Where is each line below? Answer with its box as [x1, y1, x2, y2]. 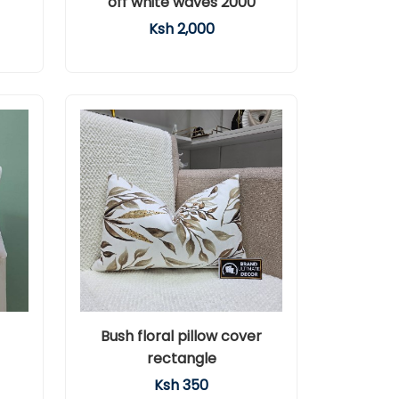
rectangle [146, 348, 216, 369]
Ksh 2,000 [148, 19, 215, 39]
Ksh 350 [154, 375, 208, 395]
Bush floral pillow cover [101, 326, 262, 346]
